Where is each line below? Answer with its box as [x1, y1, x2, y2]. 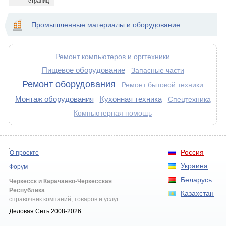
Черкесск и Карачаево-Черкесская [9, 178, 112, 185]
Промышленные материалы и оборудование [31, 21, 180, 29]
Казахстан [181, 189, 214, 197]
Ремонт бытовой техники [122, 81, 203, 89]
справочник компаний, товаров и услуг [9, 196, 119, 203]
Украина [181, 162, 208, 170]
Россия [181, 148, 204, 156]
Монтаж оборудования [15, 95, 94, 103]
